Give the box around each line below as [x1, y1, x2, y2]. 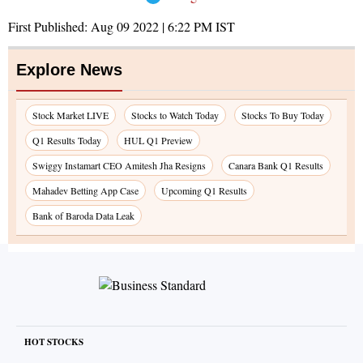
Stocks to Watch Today [131, 109, 219, 122]
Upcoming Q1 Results [161, 184, 247, 198]
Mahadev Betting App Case [32, 184, 139, 198]
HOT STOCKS [24, 335, 83, 349]
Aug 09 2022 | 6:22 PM [91, 18, 212, 36]
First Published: [8, 18, 91, 36]
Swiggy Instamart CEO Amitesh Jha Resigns [32, 159, 206, 173]
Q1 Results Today [32, 134, 101, 147]
